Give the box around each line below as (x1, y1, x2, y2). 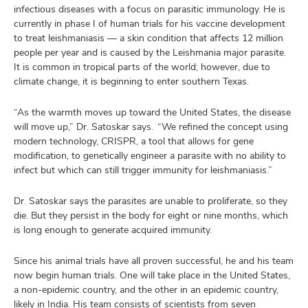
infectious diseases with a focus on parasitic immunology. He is (14, 2, 285, 15)
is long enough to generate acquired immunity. (14, 223, 212, 236)
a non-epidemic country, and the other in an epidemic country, (14, 283, 278, 296)
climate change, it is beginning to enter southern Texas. (14, 74, 249, 87)
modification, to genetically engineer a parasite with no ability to (14, 148, 286, 162)
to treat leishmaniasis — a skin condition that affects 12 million (14, 31, 283, 44)
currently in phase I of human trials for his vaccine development (14, 16, 285, 30)
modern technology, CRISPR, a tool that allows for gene (14, 134, 254, 147)
